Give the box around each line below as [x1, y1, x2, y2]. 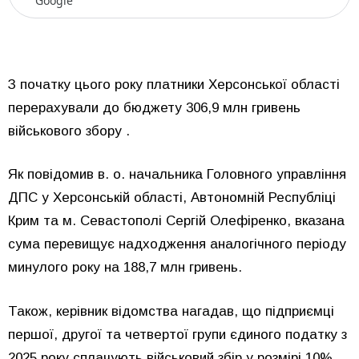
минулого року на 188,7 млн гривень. [8, 260, 242, 275]
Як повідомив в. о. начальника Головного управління [8, 167, 346, 182]
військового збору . [8, 123, 130, 139]
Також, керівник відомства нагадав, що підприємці [8, 303, 334, 319]
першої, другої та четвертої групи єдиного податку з [8, 326, 347, 342]
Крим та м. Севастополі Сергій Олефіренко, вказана [8, 213, 345, 228]
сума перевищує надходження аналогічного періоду [8, 236, 346, 252]
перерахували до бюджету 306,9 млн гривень [8, 99, 301, 115]
